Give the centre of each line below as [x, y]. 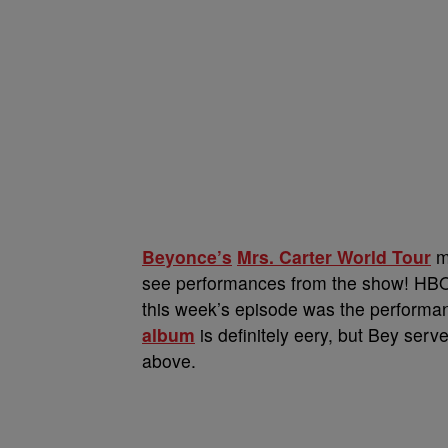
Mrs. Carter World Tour [334, 256]
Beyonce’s [187, 256]
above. [169, 360]
